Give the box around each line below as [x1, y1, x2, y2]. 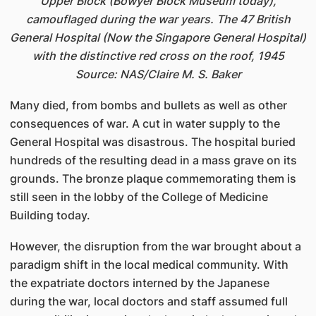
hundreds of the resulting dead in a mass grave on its [9, 153, 297, 167]
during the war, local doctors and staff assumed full [9, 294, 288, 308]
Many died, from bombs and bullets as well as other [9, 98, 287, 112]
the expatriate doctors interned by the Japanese [9, 276, 269, 290]
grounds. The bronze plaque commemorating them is [9, 171, 296, 186]
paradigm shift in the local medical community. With [9, 257, 288, 272]
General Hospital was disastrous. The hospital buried [9, 135, 296, 149]
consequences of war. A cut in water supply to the [9, 116, 280, 130]
